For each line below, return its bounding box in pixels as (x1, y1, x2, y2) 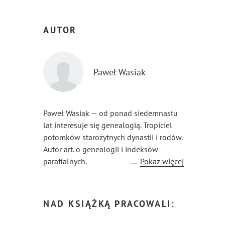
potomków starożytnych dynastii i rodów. (43, 132, 182, 142)
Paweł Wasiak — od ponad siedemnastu (43, 108, 178, 118)
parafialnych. (43, 156, 87, 166)
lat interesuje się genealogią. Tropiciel (43, 120, 172, 130)
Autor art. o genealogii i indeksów (43, 144, 158, 154)
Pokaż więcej (140, 156, 184, 166)
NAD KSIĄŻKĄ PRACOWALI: (43, 198, 175, 209)
